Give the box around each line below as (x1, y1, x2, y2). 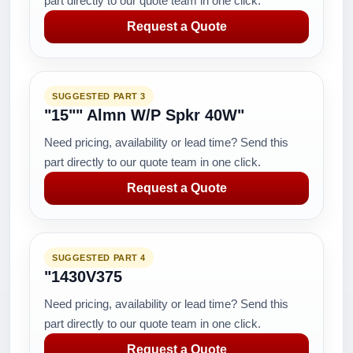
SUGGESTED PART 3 (52, 91, 146, 101)
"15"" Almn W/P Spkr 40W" (44, 106, 244, 124)
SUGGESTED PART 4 (52, 253, 146, 262)
